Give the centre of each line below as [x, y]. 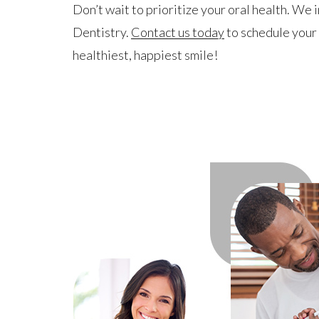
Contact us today [178, 32]
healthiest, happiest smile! [145, 55]
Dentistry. [102, 32]
